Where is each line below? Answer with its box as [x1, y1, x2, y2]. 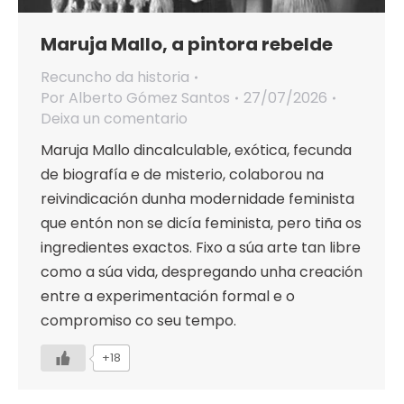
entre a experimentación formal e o [41, 286, 295, 308]
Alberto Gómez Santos [69, 87, 230, 109]
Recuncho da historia [41, 67, 189, 88]
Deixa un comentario [41, 108, 188, 130]
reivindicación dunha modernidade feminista [41, 188, 354, 210]
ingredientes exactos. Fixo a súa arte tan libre [41, 237, 361, 259]
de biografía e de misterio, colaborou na [41, 164, 324, 186]
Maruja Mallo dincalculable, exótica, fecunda [41, 140, 352, 161]
